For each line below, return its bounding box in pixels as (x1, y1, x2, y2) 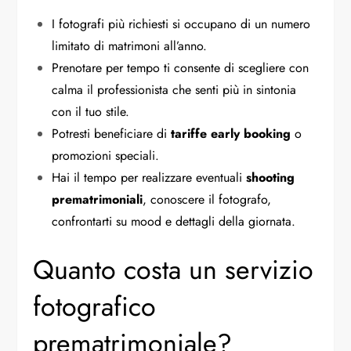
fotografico (33, 287, 157, 326)
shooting (246, 168, 295, 186)
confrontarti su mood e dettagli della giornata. (52, 212, 296, 230)
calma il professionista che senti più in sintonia (52, 80, 297, 99)
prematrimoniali (52, 190, 143, 208)
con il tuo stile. (52, 102, 130, 121)
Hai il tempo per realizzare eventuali (52, 168, 247, 186)
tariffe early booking (171, 124, 291, 143)
